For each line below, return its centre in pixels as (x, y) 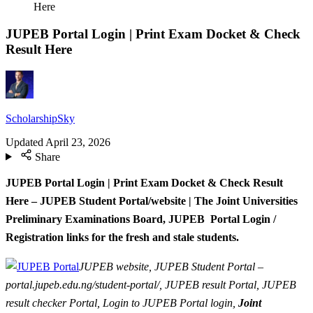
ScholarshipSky (40, 118)
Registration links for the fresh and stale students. (122, 238)
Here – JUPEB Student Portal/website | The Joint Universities (152, 201)
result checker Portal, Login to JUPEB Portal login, (122, 303)
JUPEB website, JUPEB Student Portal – (171, 266)
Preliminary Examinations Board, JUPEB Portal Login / (141, 219)
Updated (24, 142)
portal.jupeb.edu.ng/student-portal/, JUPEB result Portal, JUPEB (151, 284)
